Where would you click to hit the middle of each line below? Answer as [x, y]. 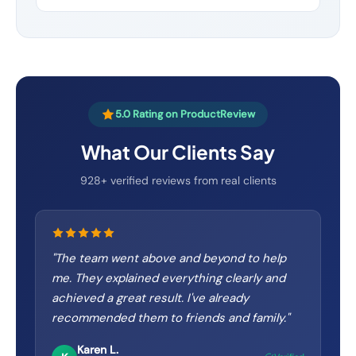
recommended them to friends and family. [169, 318]
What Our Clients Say [178, 152]
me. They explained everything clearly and [168, 278]
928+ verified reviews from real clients [178, 180]
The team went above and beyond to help [170, 258]
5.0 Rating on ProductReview [185, 114]
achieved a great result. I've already [150, 298]
